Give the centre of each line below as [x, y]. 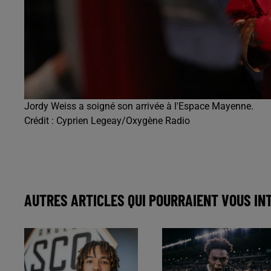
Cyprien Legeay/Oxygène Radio [123, 121]
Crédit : [40, 121]
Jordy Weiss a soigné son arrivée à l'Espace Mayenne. [139, 106]
